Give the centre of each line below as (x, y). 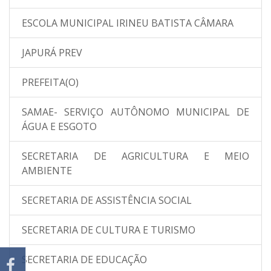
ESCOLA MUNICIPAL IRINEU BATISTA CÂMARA (128, 23)
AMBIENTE (47, 171)
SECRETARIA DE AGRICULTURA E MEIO (135, 156)
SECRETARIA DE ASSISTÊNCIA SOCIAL (107, 200)
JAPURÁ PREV (52, 53)
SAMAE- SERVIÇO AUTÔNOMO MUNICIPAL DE (135, 112)
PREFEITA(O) (50, 82)
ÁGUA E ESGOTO (59, 126)
